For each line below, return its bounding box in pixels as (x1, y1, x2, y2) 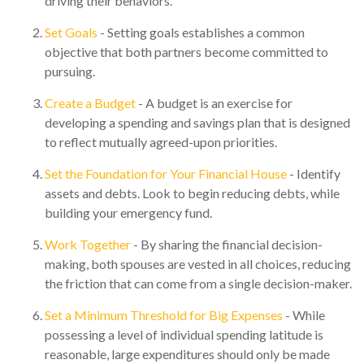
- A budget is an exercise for (136, 95, 292, 111)
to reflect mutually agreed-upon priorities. (45, 134, 277, 150)
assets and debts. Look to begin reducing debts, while (45, 185, 340, 201)
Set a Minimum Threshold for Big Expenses (45, 307, 283, 323)
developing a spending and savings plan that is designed (45, 115, 350, 131)
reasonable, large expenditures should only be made (45, 346, 330, 362)
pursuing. (45, 63, 95, 80)
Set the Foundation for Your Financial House (45, 166, 287, 182)
